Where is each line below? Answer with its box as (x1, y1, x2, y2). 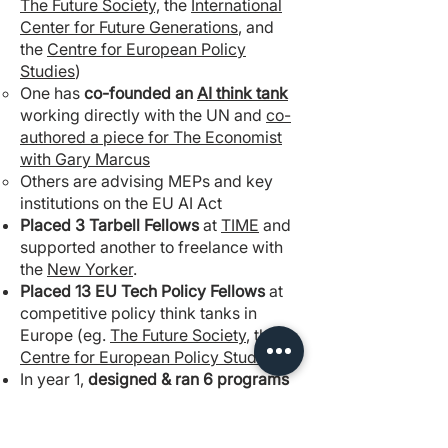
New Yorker (47, 259, 133, 279)
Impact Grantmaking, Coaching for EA (20, 413, 300, 433)
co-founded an (84, 83, 197, 103)
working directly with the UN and (20, 105, 266, 125)
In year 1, (20, 369, 88, 389)
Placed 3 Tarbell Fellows (20, 215, 199, 235)
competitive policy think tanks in (20, 303, 257, 323)
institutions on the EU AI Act (20, 193, 222, 213)
